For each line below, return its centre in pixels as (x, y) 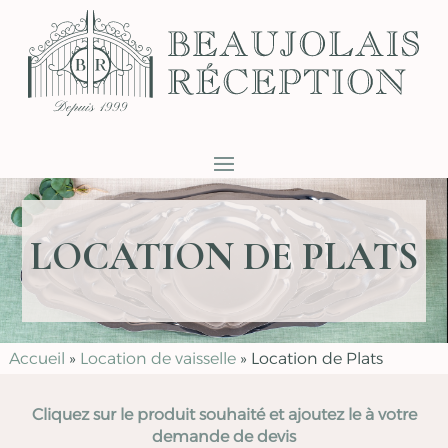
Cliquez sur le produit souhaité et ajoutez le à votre (224, 415)
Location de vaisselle (157, 359)
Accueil (36, 359)
